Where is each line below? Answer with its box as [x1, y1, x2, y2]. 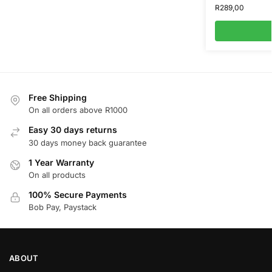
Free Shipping [29, 92, 87, 103]
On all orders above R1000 [29, 105, 127, 115]
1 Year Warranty [29, 157, 94, 168]
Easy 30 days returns [29, 124, 117, 135]
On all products [29, 170, 86, 180]
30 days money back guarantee [29, 137, 147, 148]
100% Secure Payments [29, 189, 127, 200]
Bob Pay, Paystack [29, 202, 97, 212]
